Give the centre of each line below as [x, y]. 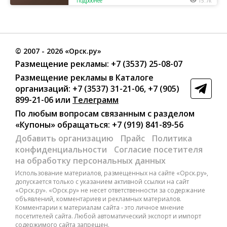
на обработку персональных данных [90, 161]
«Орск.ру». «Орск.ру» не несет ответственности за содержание [110, 190]
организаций [42, 89]
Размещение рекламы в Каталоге [84, 78]
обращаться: [83, 125]
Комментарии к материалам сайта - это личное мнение [100, 207]
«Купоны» [35, 125]
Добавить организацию [64, 138]
